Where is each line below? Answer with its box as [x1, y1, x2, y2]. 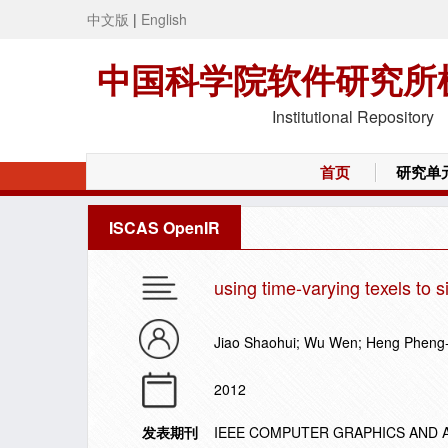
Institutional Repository [272, 105, 434, 128]
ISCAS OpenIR [109, 216, 220, 239]
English [141, 9, 187, 29]
